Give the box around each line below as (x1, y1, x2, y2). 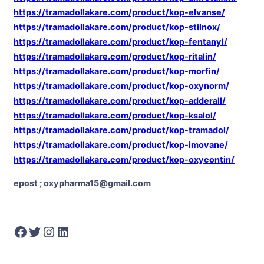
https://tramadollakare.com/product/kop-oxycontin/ (14, 154, 235, 166)
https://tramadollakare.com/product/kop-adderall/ (14, 95, 226, 107)
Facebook (13, 222, 21, 240)
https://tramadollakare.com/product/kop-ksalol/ (14, 110, 216, 121)
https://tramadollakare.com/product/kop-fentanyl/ (14, 37, 227, 48)
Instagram (41, 222, 54, 240)
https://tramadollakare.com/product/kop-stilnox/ (14, 22, 220, 33)
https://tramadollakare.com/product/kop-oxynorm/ (14, 81, 229, 92)
